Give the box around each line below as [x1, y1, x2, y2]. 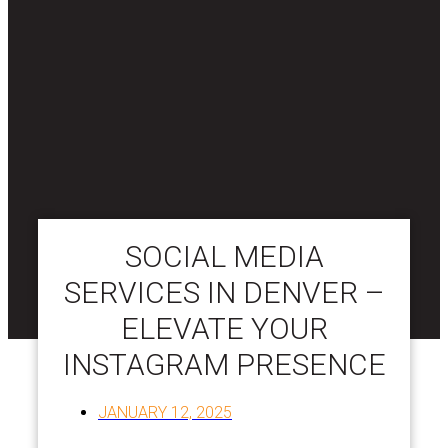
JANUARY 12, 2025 [98, 402, 232, 422]
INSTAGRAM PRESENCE [62, 346, 386, 382]
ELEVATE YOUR [120, 310, 328, 346]
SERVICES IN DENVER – [63, 274, 385, 310]
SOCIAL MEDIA [124, 238, 324, 274]
